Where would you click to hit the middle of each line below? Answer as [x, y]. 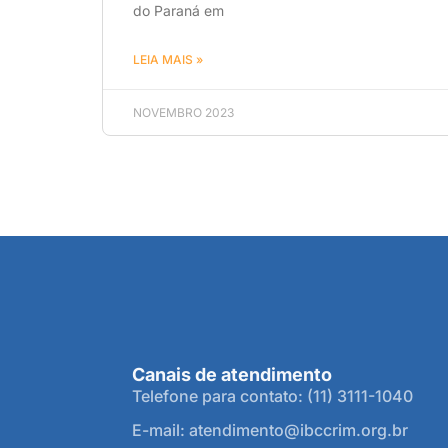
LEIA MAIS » [168, 59]
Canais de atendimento [232, 374]
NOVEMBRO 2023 [183, 112]
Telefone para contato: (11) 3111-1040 [272, 395]
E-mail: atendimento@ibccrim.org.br [270, 429]
